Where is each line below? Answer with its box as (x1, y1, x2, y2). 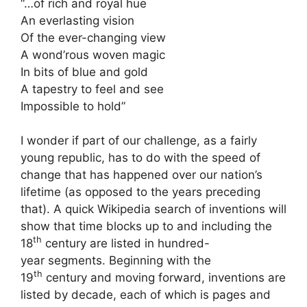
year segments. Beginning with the (21, 254, 211, 267)
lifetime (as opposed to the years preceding (21, 185, 260, 199)
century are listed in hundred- (42, 236, 210, 250)
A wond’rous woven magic (21, 47, 169, 62)
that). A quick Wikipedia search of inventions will (21, 202, 286, 216)
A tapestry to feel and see (21, 82, 167, 96)
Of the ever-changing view (21, 30, 169, 45)
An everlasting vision (21, 13, 138, 27)
